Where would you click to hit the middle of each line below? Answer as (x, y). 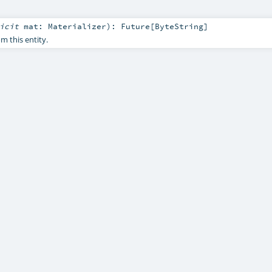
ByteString (179, 26)
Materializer (77, 26)
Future (135, 26)
